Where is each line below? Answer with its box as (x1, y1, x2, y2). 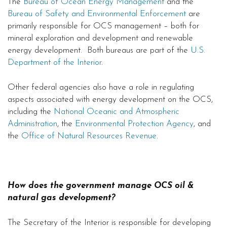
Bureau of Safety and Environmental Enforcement (8, 10, 186, 19)
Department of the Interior (8, 58, 101, 67)
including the (8, 107, 54, 117)
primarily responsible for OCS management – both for (8, 22, 199, 31)
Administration (8, 120, 57, 129)
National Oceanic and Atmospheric (54, 107, 179, 117)
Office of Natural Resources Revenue (21, 132, 157, 141)
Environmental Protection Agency (75, 120, 194, 129)
